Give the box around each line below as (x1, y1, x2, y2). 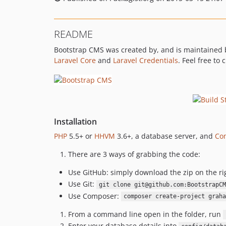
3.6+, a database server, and (115, 131, 215, 141)
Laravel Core (54, 55, 96, 65)
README (54, 27, 93, 41)
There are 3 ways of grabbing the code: (68, 149, 200, 159)
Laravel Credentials (113, 55, 178, 65)
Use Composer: (68, 191, 121, 201)
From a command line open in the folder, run (68, 209, 223, 219)
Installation (54, 116, 97, 127)
